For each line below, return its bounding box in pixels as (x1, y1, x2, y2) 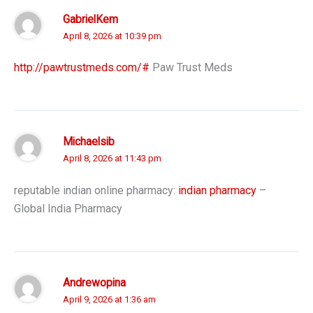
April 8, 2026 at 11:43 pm (63, 153, 161, 164)
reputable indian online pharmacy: (14, 183, 178, 197)
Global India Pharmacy (14, 201, 122, 215)
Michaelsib (63, 136, 115, 149)
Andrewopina (63, 276, 126, 289)
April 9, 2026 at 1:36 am (63, 293, 156, 305)
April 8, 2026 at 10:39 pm (63, 30, 161, 41)
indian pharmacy (178, 183, 256, 197)
